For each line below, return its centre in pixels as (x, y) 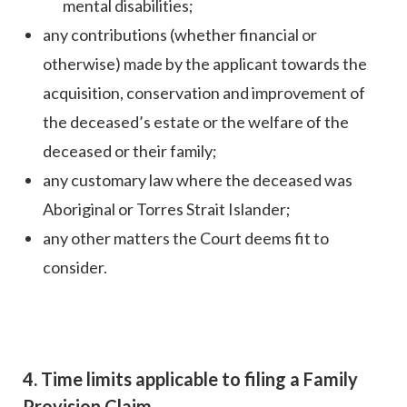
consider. (75, 268)
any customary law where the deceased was (198, 180)
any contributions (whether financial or (180, 35)
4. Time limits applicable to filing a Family (190, 379)
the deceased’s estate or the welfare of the (196, 122)
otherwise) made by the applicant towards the (205, 64)
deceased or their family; (130, 151)
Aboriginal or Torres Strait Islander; (167, 209)
